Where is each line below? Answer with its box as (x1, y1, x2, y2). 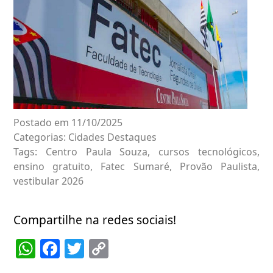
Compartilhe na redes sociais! (13, 211, 176, 228)
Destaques (107, 130, 157, 144)
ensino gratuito (13, 159, 91, 173)
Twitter (84, 235, 148, 261)
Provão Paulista (179, 159, 258, 173)
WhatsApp (35, 235, 130, 261)
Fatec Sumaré (101, 159, 169, 173)
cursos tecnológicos (158, 144, 258, 158)
